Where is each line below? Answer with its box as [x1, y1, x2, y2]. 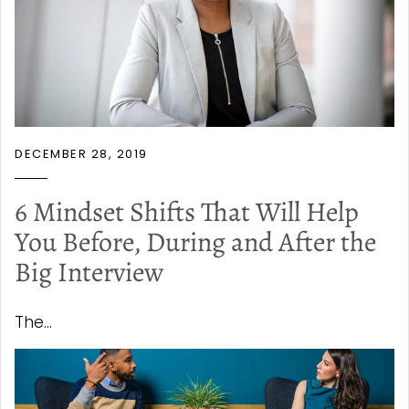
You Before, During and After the [15, 223, 376, 260]
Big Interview [15, 253, 163, 290]
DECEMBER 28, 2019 [15, 144, 148, 163]
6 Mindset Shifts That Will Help [15, 193, 359, 230]
